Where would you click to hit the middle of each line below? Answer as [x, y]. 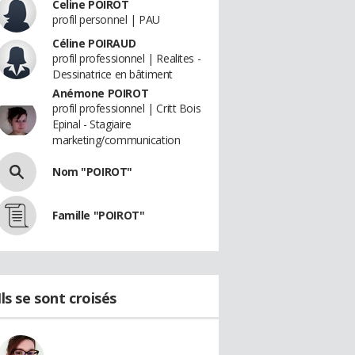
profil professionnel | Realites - [127, 58]
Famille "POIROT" [99, 215]
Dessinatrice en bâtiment [113, 74]
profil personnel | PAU [106, 19]
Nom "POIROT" [92, 172]
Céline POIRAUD [94, 43]
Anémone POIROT [101, 93]
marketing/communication [116, 140]
